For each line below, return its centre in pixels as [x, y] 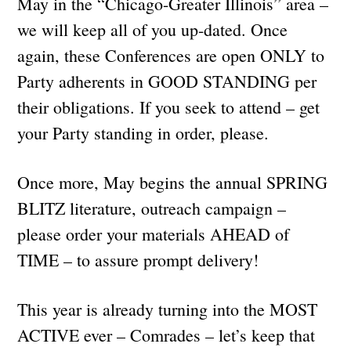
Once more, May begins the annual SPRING [173, 182]
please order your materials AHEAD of [154, 233]
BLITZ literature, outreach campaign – [152, 208]
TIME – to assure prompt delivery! [141, 259]
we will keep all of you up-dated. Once [153, 29]
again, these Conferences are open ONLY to [171, 55]
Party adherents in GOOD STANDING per [167, 81]
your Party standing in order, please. [146, 132]
